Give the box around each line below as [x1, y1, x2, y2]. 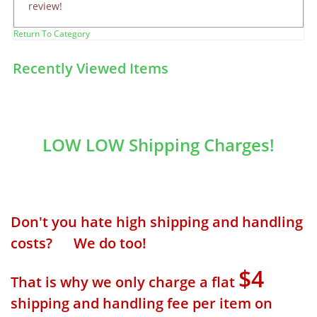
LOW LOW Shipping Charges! [42, 133, 275, 156]
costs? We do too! [11, 234, 146, 253]
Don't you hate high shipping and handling [11, 212, 303, 231]
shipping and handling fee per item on [11, 294, 272, 313]
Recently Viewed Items [13, 59, 168, 78]
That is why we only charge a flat [11, 272, 238, 292]
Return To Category [13, 28, 90, 40]
